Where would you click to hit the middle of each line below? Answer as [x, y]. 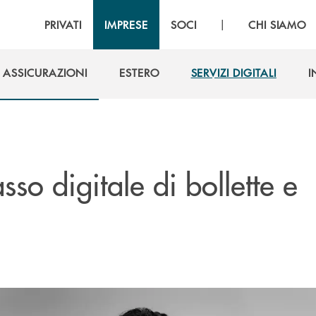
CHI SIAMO [277, 24]
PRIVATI [63, 24]
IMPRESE [126, 24]
